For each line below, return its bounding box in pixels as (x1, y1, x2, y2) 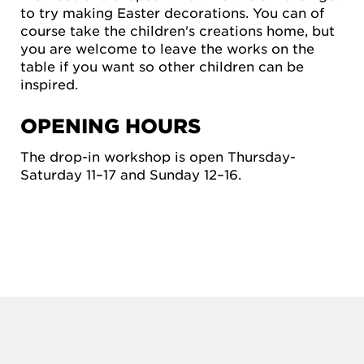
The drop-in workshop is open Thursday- (20, 148, 296, 165)
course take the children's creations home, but (20, 22, 335, 38)
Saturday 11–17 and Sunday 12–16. (20, 166, 241, 183)
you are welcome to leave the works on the (20, 40, 314, 56)
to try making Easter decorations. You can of (20, 4, 324, 20)
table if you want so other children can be (20, 58, 304, 74)
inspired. (20, 76, 78, 92)
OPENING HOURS (20, 114, 201, 138)
